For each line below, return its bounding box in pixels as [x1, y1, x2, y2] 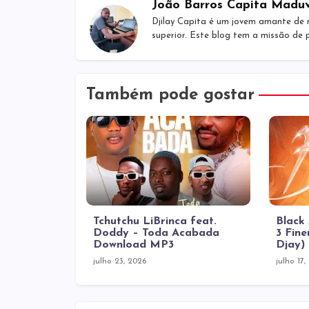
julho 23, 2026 [92, 257, 146, 266]
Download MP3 [92, 239, 174, 250]
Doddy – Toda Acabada [92, 228, 219, 239]
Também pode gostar [86, 87, 255, 103]
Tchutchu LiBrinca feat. [92, 216, 217, 227]
